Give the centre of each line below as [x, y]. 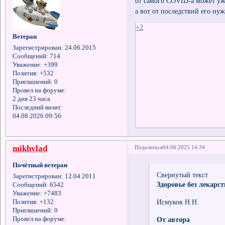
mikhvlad [30, 149]
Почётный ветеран [40, 165]
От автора [173, 220]
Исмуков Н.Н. [178, 202]
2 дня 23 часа [31, 99]
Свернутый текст [182, 175]
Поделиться [149, 147]
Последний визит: [37, 107]
